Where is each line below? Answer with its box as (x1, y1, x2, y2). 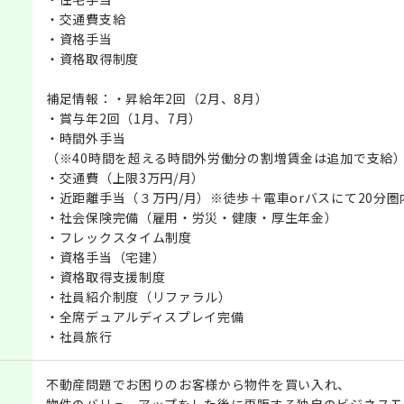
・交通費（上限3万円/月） (46, 168, 206, 187)
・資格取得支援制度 (46, 267, 166, 286)
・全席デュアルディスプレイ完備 (46, 307, 244, 326)
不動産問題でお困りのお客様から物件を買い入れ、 (46, 374, 352, 393)
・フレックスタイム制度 (46, 227, 192, 246)
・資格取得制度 (46, 49, 139, 68)
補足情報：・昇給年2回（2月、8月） (46, 88, 269, 107)
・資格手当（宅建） (46, 247, 166, 266)
